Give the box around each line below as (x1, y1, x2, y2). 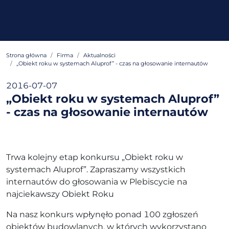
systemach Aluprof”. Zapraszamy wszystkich (6, 165, 186, 174)
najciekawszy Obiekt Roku (6, 189, 114, 199)
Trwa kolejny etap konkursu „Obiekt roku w (6, 152, 183, 162)
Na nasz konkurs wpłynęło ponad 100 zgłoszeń (6, 210, 198, 219)
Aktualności (83, 52, 116, 59)
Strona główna (6, 52, 47, 59)
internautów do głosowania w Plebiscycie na (6, 177, 187, 187)
